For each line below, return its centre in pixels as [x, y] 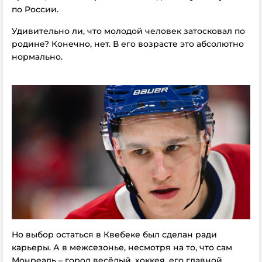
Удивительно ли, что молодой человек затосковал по [128, 31]
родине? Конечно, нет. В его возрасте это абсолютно [128, 44]
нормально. [37, 57]
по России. [35, 9]
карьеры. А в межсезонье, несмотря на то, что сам [122, 247]
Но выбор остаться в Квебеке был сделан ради [114, 234]
